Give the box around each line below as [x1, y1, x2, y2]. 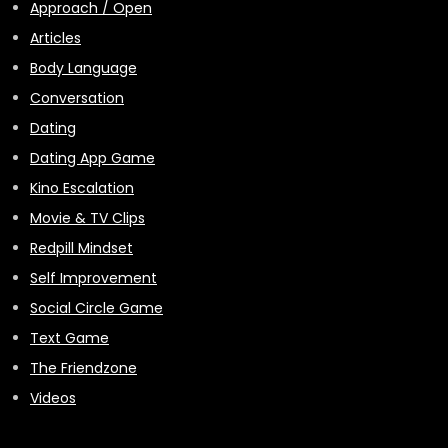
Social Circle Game [30, 298, 163, 318]
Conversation [30, 88, 124, 108]
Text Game [30, 328, 109, 348]
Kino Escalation [30, 178, 134, 198]
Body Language [30, 58, 137, 78]
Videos [30, 388, 76, 408]
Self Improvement [30, 268, 157, 288]
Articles [30, 28, 81, 48]
